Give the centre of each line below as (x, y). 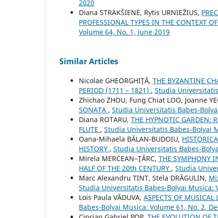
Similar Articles (89, 61)
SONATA (93, 109)
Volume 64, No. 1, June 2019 (124, 32)
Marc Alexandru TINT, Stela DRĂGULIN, (144, 178)
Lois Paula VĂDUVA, (111, 197)
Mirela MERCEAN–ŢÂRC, (119, 158)
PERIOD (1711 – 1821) (115, 90)
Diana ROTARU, (105, 119)
